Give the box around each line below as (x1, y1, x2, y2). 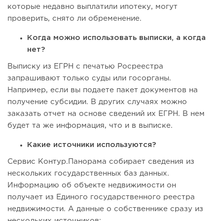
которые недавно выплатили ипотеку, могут (7, 3, 178, 10)
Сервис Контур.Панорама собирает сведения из (7, 158, 194, 165)
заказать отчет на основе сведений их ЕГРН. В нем (7, 110, 205, 117)
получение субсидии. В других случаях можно (7, 99, 187, 106)
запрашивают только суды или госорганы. (7, 75, 171, 82)
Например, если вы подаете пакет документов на (7, 87, 198, 94)
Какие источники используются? (27, 142, 156, 148)
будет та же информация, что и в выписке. (7, 122, 173, 129)
